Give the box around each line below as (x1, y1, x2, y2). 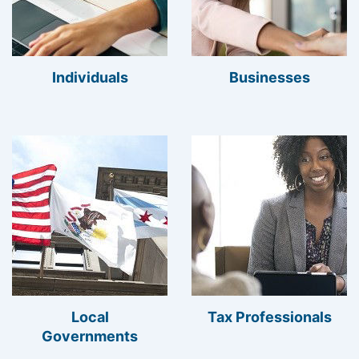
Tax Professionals (207, 309, 332, 325)
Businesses (228, 69, 310, 86)
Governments (42, 328, 138, 345)
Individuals (51, 69, 128, 86)
